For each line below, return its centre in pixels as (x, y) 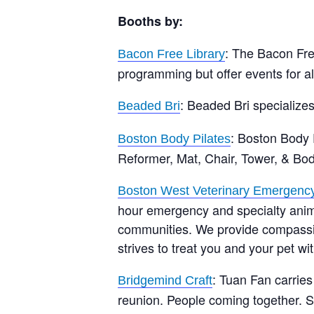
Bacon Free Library (171, 54)
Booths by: (152, 21)
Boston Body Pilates (174, 138)
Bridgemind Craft (165, 280)
